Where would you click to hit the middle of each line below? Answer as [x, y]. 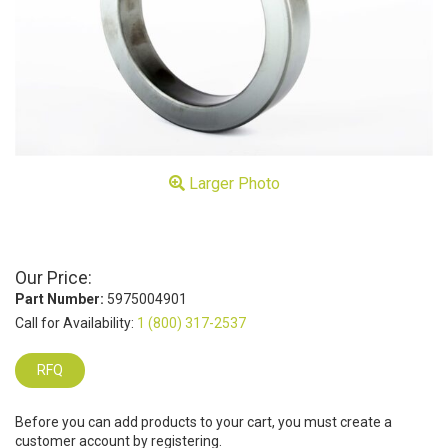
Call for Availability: [76, 322]
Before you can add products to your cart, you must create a [203, 421]
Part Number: [59, 298]
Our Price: [53, 277]
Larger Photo [232, 183]
